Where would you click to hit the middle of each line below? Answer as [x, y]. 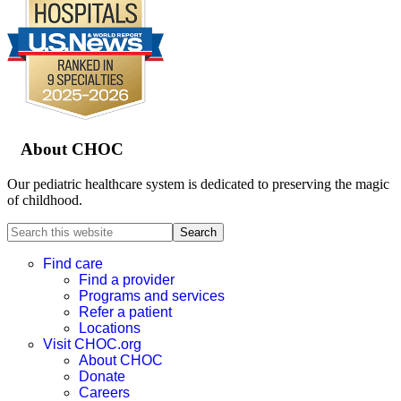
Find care [73, 264]
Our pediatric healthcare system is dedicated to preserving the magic [198, 184]
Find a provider [127, 280]
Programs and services [152, 296]
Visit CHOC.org [92, 345]
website [28, 262]
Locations [110, 328]
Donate [102, 377]
